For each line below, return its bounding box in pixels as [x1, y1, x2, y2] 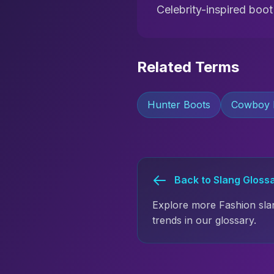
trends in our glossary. [152, 214, 256, 226]
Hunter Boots [147, 98, 210, 111]
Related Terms [137, 58, 239, 76]
